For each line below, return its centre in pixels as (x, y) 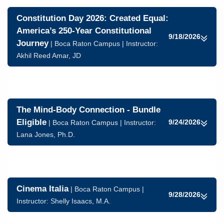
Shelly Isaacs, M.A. (80, 201)
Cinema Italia (42, 189)
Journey (32, 43)
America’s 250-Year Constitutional (84, 31)
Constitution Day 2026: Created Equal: (92, 18)
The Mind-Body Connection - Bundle (88, 110)
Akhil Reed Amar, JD (49, 55)
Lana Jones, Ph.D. (46, 134)
